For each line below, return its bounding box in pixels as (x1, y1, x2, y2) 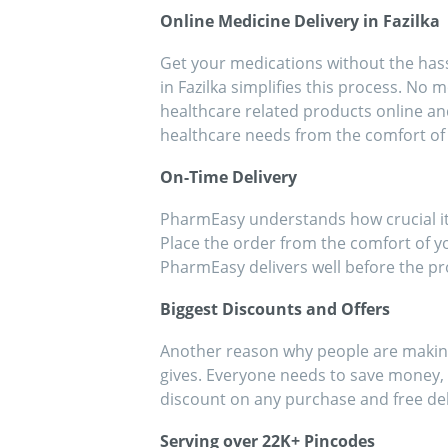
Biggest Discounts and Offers (160, 298, 390, 321)
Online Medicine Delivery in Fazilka (160, 10, 440, 33)
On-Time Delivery (160, 166, 297, 189)
